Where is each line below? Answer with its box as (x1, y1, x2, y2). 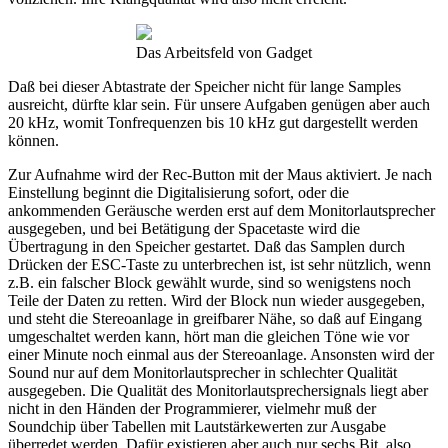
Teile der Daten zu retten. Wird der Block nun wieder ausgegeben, (8, 292, 425, 310)
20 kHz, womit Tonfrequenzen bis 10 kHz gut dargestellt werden (8, 114, 418, 132)
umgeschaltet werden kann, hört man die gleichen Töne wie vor (8, 328, 409, 346)
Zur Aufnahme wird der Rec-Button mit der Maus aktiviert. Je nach (8, 166, 432, 184)
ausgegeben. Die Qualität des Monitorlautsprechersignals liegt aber (8, 382, 428, 400)
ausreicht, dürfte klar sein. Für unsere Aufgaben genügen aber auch (8, 96, 430, 114)
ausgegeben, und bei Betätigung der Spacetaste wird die (8, 220, 360, 238)
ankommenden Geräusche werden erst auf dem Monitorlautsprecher (8, 202, 435, 220)
